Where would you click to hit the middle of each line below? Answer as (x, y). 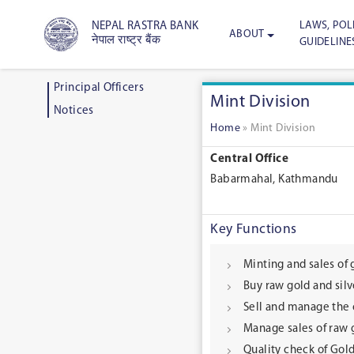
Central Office (249, 160)
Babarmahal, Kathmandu (274, 180)
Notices (73, 111)
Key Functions (254, 229)
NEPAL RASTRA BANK (145, 27)
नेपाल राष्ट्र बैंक (126, 41)
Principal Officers (99, 88)
